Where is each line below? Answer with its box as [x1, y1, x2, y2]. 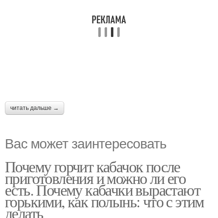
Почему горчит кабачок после [5, 156, 180, 177]
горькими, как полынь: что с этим [5, 191, 204, 212]
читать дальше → [10, 105, 59, 111]
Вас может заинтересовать [5, 133, 166, 152]
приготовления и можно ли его [5, 167, 186, 188]
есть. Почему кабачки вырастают [5, 179, 200, 200]
